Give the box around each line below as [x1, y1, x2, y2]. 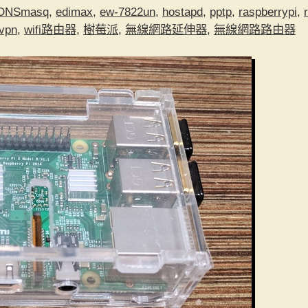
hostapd [162, 5, 203, 19]
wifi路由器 [24, 23, 76, 37]
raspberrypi [239, 5, 297, 19]
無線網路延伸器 [125, 23, 207, 37]
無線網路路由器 [214, 23, 296, 37]
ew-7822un [100, 5, 155, 19]
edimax [56, 5, 93, 19]
